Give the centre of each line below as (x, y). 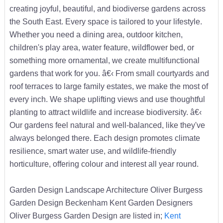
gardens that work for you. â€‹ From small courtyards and (109, 73)
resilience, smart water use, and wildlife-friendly (93, 151)
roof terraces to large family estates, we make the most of (109, 86)
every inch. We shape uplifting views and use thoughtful (107, 99)
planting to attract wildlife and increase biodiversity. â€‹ (105, 112)
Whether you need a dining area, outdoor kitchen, (96, 34)
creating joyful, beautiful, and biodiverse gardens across (107, 8)
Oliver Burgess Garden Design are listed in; (87, 215)
